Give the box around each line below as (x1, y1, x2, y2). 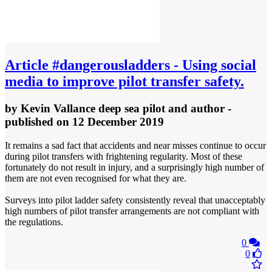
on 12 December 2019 (56, 115, 164, 129)
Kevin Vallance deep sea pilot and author (21, 102, 225, 115)
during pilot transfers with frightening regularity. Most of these (5, 151, 242, 162)
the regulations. (5, 217, 63, 228)
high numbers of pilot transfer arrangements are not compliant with (5, 206, 259, 217)
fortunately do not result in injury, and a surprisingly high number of (5, 162, 264, 173)
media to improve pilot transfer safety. (5, 73, 244, 90)
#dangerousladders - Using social (49, 57, 256, 73)
